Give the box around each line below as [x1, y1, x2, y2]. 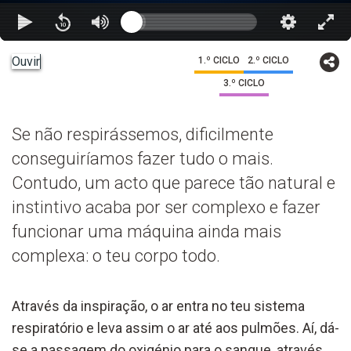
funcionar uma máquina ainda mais [12, 221, 281, 241]
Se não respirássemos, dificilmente [12, 124, 273, 144]
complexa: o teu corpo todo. [12, 245, 220, 266]
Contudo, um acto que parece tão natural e [12, 172, 335, 193]
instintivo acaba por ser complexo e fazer [12, 197, 320, 217]
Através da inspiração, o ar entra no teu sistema [12, 297, 305, 314]
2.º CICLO [248, 54, 289, 66]
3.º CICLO [223, 77, 265, 89]
